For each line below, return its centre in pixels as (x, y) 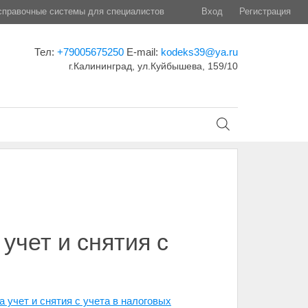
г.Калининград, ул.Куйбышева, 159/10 (153, 66)
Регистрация (265, 11)
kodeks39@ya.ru (199, 52)
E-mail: (143, 52)
